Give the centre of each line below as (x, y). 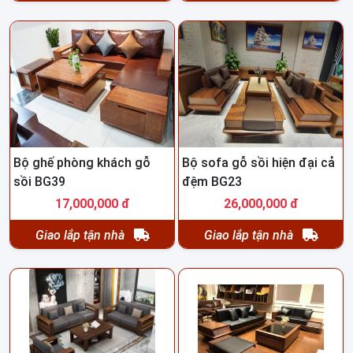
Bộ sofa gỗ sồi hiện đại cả (258, 163)
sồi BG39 (39, 182)
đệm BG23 (212, 182)
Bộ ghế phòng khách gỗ (82, 163)
